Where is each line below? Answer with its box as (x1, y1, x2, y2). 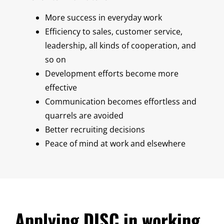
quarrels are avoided (45, 109, 123, 121)
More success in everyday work (45, 11, 162, 23)
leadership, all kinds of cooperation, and (45, 39, 196, 51)
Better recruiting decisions (45, 123, 145, 135)
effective (45, 81, 77, 93)
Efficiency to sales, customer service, (45, 25, 182, 37)
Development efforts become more (45, 67, 178, 79)
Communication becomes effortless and (45, 95, 196, 107)
